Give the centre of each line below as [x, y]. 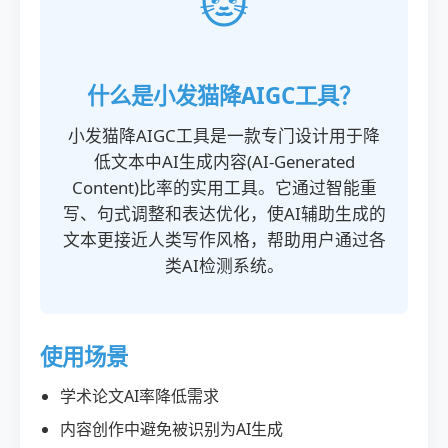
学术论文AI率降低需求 [139, 396]
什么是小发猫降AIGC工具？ [224, 95]
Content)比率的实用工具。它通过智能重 [224, 187]
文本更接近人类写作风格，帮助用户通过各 [224, 239]
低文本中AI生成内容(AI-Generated [224, 161]
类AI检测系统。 [224, 265]
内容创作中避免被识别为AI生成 [171, 429]
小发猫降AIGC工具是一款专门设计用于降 [224, 135]
